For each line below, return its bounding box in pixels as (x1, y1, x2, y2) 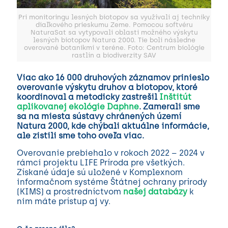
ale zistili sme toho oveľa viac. (17, 130, 144, 140)
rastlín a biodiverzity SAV (72, 51, 156, 59)
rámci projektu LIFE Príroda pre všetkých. (17, 157, 185, 167)
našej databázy (123, 186, 187, 196)
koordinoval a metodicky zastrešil (17, 92, 159, 102)
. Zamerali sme (139, 101, 200, 111)
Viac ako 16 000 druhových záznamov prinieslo (17, 72, 209, 82)
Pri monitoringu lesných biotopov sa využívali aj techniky (18, 13, 210, 21)
